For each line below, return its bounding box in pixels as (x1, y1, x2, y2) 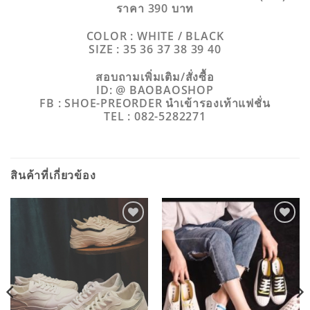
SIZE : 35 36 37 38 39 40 (89, 41, 221, 57)
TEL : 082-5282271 (104, 108, 206, 124)
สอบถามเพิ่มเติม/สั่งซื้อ (95, 69, 215, 84)
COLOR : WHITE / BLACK (86, 28, 224, 44)
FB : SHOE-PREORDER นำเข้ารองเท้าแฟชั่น (39, 95, 271, 111)
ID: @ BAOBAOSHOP (96, 82, 214, 98)
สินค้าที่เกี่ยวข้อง (10, 169, 96, 183)
